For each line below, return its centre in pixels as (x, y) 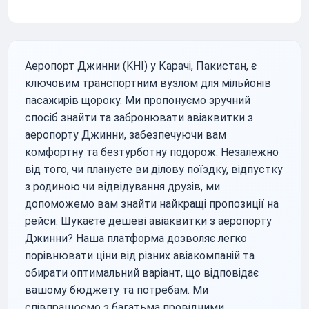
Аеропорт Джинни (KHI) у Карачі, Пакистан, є (141, 66)
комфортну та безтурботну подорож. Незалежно (152, 152)
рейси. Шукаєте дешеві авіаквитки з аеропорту (149, 221)
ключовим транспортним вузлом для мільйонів (148, 83)
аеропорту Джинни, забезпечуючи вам (126, 134)
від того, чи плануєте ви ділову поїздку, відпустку (154, 169)
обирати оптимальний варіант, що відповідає (142, 272)
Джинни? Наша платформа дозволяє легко (136, 238)
